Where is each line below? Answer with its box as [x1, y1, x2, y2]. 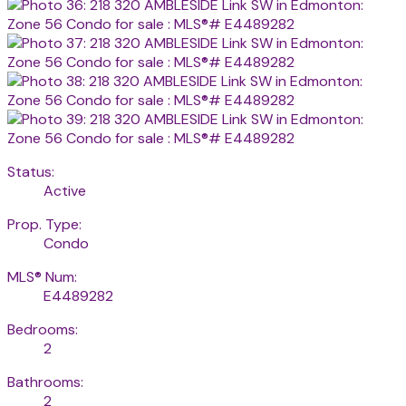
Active [43, 180, 86, 200]
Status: [7, 161, 54, 181]
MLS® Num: [7, 266, 77, 286]
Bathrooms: [7, 372, 83, 391]
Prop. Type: [7, 214, 82, 234]
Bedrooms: [7, 319, 78, 339]
